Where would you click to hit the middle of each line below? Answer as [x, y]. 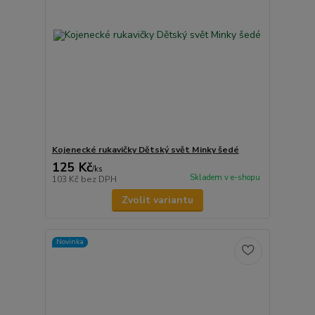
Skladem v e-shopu [225, 178]
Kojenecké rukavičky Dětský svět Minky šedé [145, 149]
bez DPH [98, 179]
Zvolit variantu [157, 200]
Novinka [70, 242]
